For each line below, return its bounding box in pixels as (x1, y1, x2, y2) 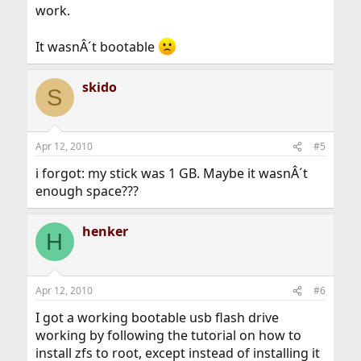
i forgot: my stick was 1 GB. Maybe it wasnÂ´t (35, 164, 308, 183)
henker (81, 222, 128, 241)
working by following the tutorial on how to (35, 326, 301, 345)
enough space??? (35, 182, 139, 201)
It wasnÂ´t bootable (35, 38, 158, 56)
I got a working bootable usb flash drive (35, 309, 279, 327)
